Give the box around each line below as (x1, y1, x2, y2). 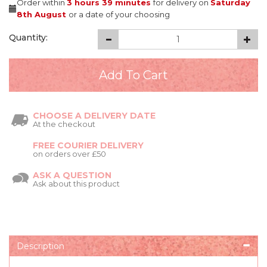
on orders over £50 (33, 149, 106, 159)
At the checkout (33, 119, 95, 129)
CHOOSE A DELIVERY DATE (33, 110, 156, 122)
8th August (17, 10, 69, 20)
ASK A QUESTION (33, 170, 111, 181)
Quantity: (9, 32, 48, 44)
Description (17, 241, 64, 252)
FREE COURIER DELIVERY (33, 140, 144, 151)
